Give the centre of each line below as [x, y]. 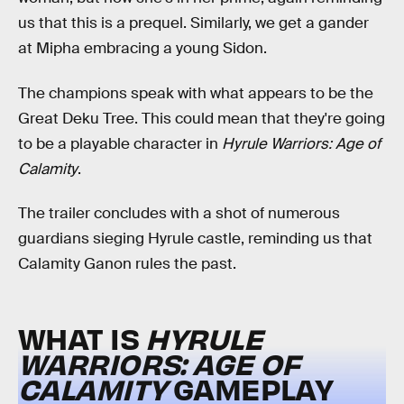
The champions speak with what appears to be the [196, 93]
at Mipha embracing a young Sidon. [142, 49]
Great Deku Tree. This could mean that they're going [202, 118]
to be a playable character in [120, 143]
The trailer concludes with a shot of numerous [179, 214]
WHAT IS [82, 338]
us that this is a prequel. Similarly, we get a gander [193, 23]
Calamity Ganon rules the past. [127, 264]
